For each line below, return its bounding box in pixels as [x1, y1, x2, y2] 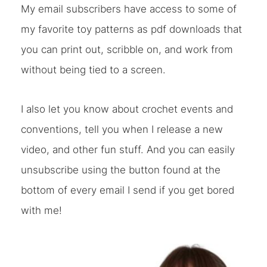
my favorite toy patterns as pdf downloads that [20, 23, 242, 35]
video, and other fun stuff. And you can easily [20, 144, 235, 156]
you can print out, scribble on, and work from [20, 44, 233, 55]
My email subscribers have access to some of [20, 3, 237, 15]
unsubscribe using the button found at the [20, 164, 221, 176]
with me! [20, 204, 62, 216]
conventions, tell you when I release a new [20, 123, 223, 135]
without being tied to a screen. [20, 64, 166, 76]
